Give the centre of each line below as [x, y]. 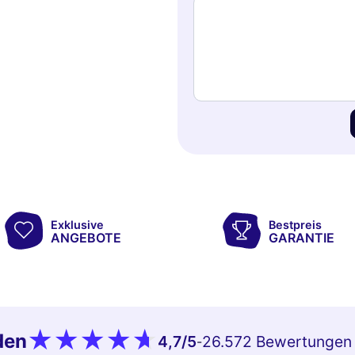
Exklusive [78, 224]
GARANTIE [301, 237]
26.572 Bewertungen [277, 342]
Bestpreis [295, 224]
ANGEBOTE [86, 237]
